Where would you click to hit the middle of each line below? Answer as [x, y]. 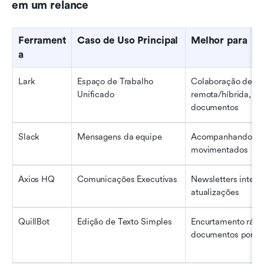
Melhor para [219, 40]
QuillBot [34, 222]
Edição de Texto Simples [125, 222]
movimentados [220, 150]
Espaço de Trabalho [115, 81]
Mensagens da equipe [120, 137]
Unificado [96, 94]
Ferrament [42, 40]
